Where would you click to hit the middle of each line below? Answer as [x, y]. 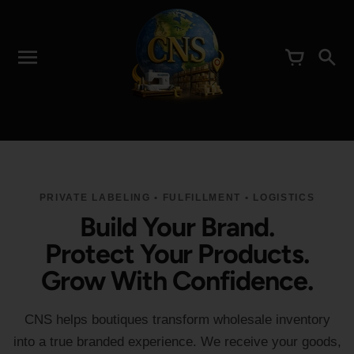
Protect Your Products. [177, 254]
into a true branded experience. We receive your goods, [177, 342]
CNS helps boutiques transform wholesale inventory [177, 320]
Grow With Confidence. [177, 281]
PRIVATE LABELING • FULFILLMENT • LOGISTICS [177, 198]
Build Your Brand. [177, 227]
